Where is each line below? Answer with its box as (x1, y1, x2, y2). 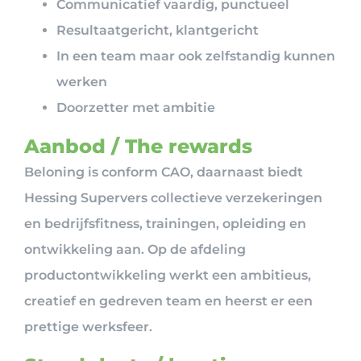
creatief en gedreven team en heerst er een (24, 293, 313, 309)
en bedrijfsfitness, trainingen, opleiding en (24, 215, 306, 231)
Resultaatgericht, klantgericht (56, 22, 259, 38)
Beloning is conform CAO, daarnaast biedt (24, 164, 303, 180)
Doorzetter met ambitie (56, 99, 215, 115)
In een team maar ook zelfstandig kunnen (56, 48, 335, 64)
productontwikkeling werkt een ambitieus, (24, 267, 311, 283)
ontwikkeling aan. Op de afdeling (24, 241, 246, 257)
